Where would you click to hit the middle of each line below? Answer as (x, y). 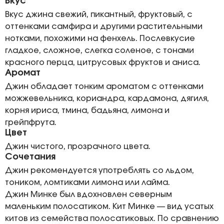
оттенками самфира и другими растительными (104, 26)
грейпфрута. (31, 122)
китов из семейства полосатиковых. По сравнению (112, 218)
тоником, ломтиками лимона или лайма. (87, 182)
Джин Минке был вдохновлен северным (88, 194)
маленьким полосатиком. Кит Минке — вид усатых (109, 206)
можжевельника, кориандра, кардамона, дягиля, (107, 98)
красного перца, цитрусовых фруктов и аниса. (103, 62)
